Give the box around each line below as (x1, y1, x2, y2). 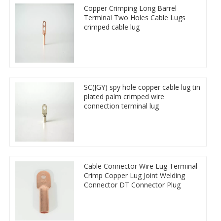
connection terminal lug (84, 101, 159, 110)
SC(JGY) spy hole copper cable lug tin (84, 82, 200, 92)
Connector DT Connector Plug (84, 180, 181, 189)
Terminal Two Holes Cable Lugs (84, 12, 185, 22)
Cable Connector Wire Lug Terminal (84, 161, 197, 171)
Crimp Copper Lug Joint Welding (84, 170, 185, 180)
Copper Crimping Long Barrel (84, 3, 177, 13)
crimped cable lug (84, 22, 140, 32)
